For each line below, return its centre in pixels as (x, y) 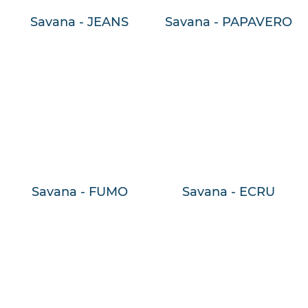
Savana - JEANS (80, 22)
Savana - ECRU (228, 192)
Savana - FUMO (79, 192)
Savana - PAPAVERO (228, 22)
